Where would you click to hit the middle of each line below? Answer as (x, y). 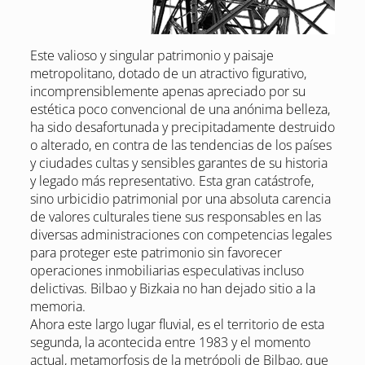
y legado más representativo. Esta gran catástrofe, (172, 181)
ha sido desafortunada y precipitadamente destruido (182, 128)
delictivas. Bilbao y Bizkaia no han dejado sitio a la (172, 289)
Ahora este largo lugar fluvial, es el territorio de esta (177, 325)
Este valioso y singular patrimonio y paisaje (152, 56)
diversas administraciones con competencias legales (180, 235)
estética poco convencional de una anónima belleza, (180, 110)
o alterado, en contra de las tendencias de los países (180, 145)
